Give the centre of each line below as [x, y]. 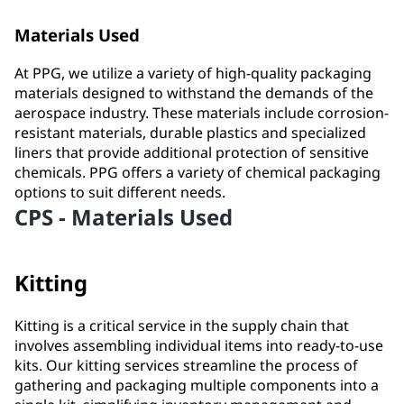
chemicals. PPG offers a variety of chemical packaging [197, 172]
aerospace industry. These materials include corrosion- [202, 112]
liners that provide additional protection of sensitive [192, 152]
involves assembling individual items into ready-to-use [199, 345]
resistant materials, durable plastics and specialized [190, 132]
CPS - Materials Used [124, 216]
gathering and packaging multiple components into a [197, 385]
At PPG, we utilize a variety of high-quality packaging [193, 73]
